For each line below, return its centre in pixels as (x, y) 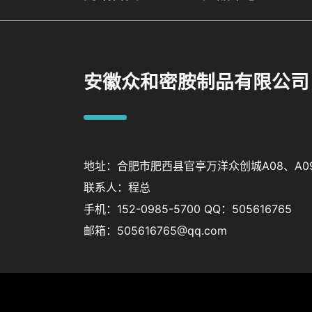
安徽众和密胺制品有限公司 (196, 82)
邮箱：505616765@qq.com (155, 231)
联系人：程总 (117, 188)
